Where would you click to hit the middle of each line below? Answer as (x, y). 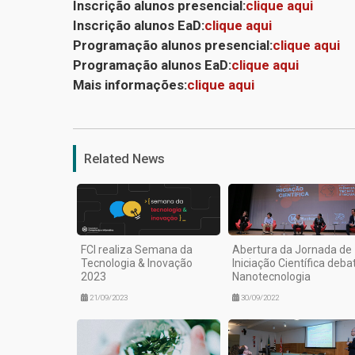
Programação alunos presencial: (173, 45)
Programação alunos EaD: (152, 65)
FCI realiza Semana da (137, 250)
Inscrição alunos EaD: (139, 25)
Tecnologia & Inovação (137, 263)
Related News (124, 158)
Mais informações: (130, 84)
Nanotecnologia (271, 277)
